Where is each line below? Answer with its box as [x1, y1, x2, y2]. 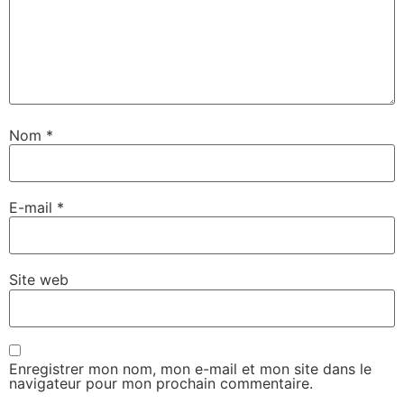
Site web [9, 271, 69, 289]
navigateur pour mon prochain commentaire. [9, 374, 313, 393]
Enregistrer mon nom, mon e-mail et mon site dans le [9, 360, 372, 379]
